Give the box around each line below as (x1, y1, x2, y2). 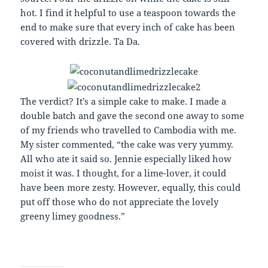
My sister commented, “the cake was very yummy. (20, 138, 234, 151)
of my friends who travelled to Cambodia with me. (20, 124, 237, 136)
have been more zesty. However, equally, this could (20, 181, 241, 194)
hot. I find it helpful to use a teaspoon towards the (20, 7, 236, 19)
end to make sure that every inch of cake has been (20, 21, 236, 33)
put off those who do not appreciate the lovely (20, 196, 219, 208)
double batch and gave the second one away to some (20, 109, 245, 122)
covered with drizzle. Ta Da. (20, 35, 141, 48)
